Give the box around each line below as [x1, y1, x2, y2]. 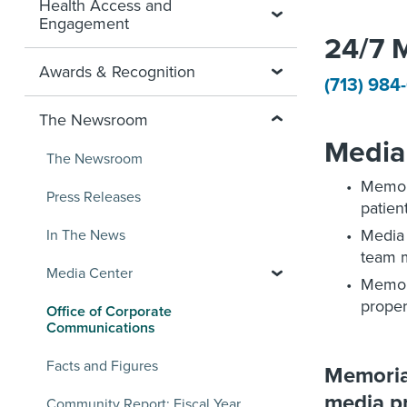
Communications [46, 319, 155, 337]
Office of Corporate [46, 303, 172, 321]
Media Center [46, 264, 133, 283]
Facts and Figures [46, 357, 158, 375]
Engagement [39, 14, 129, 34]
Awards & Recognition [39, 62, 195, 82]
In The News [46, 226, 125, 244]
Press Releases [46, 188, 141, 206]
